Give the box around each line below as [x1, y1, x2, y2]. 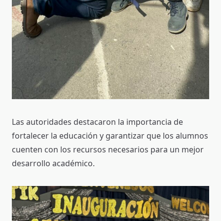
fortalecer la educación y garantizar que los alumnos [12, 130, 208, 141]
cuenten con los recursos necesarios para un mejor [12, 144, 204, 155]
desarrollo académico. [12, 157, 95, 169]
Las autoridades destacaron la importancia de [12, 116, 183, 127]
